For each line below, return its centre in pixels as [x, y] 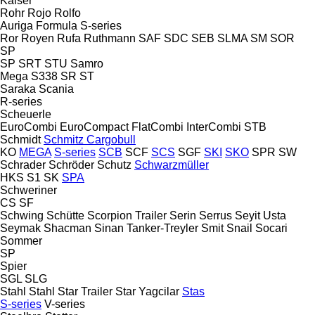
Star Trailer [85, 291]
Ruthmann [110, 38]
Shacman [67, 228]
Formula [57, 25]
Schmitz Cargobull [90, 139]
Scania [56, 89]
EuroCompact [94, 127]
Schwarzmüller [172, 165]
